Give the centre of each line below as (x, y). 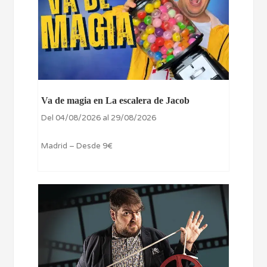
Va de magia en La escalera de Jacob (116, 100)
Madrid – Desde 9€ (77, 146)
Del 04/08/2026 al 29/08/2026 (99, 118)
